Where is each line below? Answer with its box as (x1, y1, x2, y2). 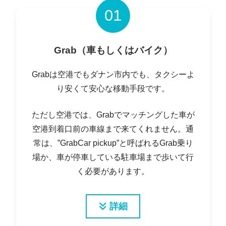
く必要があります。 (77, 167, 149, 176)
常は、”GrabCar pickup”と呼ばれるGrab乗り (33, 139, 193, 148)
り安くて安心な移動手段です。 (56, 84, 169, 93)
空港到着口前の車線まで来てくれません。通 (32, 125, 194, 134)
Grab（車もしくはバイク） (53, 44, 173, 55)
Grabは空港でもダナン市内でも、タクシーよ (31, 70, 195, 79)
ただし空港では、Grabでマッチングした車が (31, 110, 195, 120)
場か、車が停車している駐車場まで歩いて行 (32, 153, 194, 162)
